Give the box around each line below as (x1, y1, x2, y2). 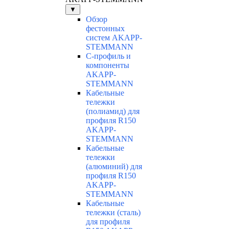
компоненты (86, 61, 129, 70)
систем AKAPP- (86, 33, 142, 42)
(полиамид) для (86, 107, 140, 116)
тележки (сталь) (86, 208, 141, 217)
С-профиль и (86, 52, 131, 61)
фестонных (86, 24, 125, 33)
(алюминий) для (86, 162, 142, 171)
